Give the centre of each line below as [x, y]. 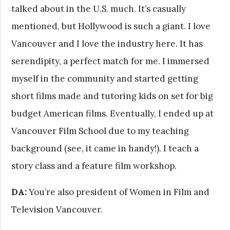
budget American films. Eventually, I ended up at [113, 113]
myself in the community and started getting [105, 78]
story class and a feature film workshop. [94, 166]
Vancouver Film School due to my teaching [100, 131]
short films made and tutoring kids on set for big [112, 96]
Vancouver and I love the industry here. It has [107, 43]
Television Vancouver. [57, 209]
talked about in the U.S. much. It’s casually [99, 8]
